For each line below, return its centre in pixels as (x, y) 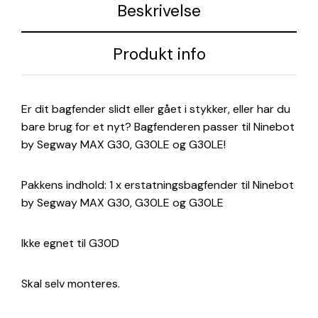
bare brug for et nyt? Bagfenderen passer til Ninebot (158, 127)
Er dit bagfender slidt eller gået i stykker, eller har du (156, 109)
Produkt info (159, 54)
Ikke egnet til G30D (70, 243)
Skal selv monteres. (71, 284)
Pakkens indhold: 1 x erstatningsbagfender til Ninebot (158, 185)
